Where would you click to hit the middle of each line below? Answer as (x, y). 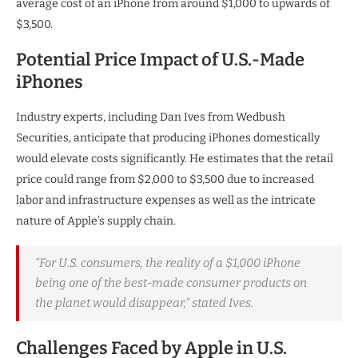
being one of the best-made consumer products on (171, 283)
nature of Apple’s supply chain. (96, 221)
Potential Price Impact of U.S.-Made (160, 60)
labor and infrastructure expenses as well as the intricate (166, 201)
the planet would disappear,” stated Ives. (144, 303)
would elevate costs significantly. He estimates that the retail (175, 159)
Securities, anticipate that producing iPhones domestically (168, 138)
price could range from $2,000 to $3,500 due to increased (165, 180)
